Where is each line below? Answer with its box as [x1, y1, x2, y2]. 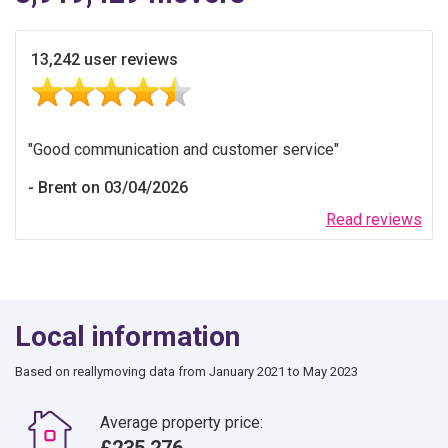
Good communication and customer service [33, 139, 334, 159]
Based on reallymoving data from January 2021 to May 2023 [15, 363, 358, 379]
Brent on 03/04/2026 [38, 177, 188, 197]
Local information [15, 319, 240, 353]
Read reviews [326, 209, 422, 229]
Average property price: [100, 412, 263, 432]
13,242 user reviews [31, 49, 178, 69]
